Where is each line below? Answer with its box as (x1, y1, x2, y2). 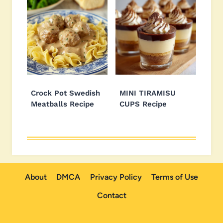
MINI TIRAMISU (119, 88, 176, 98)
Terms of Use (151, 172, 198, 182)
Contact (97, 191, 126, 201)
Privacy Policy (90, 172, 142, 182)
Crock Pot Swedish (31, 88, 100, 98)
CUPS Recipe (119, 99, 167, 109)
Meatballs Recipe (31, 99, 94, 109)
